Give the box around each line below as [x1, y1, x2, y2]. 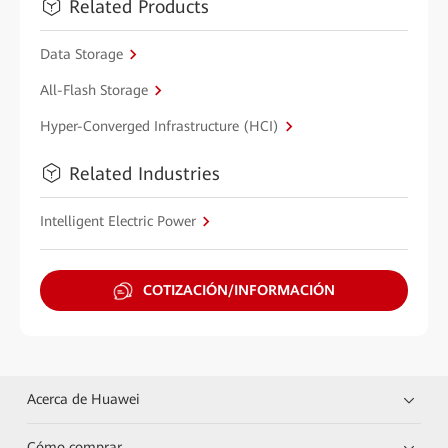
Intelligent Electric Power [40, 212, 196, 229]
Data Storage [40, 45, 123, 62]
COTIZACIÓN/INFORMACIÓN [143, 282, 335, 298]
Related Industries [69, 162, 220, 184]
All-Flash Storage [40, 81, 148, 98]
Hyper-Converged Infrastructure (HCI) [40, 117, 279, 134]
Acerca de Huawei [27, 391, 141, 407]
